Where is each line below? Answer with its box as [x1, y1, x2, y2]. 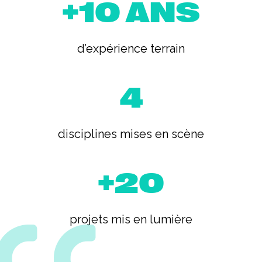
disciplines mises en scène [58, 127, 204, 141]
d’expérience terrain [77, 42, 185, 56]
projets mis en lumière [70, 212, 192, 226]
